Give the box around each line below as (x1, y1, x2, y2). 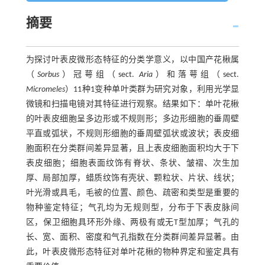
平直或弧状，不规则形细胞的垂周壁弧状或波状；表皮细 (25, 130, 240, 138)
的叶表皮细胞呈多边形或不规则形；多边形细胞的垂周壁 (25, 115, 240, 124)
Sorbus (37, 70, 59, 79)
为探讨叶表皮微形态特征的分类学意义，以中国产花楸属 (25, 56, 240, 64)
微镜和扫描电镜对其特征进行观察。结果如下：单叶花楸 (25, 100, 240, 109)
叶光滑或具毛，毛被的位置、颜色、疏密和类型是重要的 (25, 189, 240, 198)
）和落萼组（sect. (153, 70, 240, 79)
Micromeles (25, 85, 65, 94)
